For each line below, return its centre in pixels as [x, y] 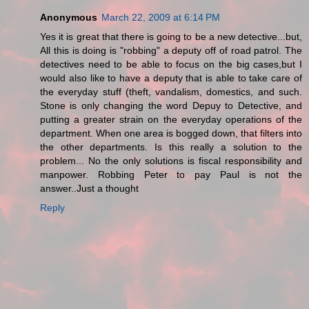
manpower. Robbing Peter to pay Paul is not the [171, 175]
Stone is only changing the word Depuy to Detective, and [171, 106]
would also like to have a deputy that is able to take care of [171, 78]
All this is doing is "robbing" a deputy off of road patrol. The [171, 51]
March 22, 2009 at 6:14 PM [161, 18]
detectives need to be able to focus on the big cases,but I [171, 64]
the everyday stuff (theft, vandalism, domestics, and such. [171, 92]
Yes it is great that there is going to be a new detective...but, [171, 37]
